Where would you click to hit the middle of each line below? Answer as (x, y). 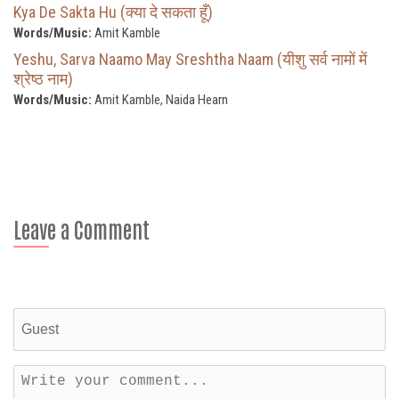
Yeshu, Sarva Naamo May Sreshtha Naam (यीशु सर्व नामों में (190, 59)
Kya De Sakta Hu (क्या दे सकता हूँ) (113, 12)
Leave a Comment (81, 228)
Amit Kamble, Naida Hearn (160, 99)
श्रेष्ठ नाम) (43, 78)
